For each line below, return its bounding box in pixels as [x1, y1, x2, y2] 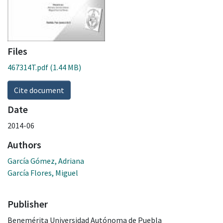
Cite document [14, 85, 64, 95]
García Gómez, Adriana [7, 155, 84, 166]
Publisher [7, 197, 48, 210]
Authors [7, 138, 41, 151]
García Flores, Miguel [7, 167, 78, 178]
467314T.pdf [7, 62, 48, 72]
